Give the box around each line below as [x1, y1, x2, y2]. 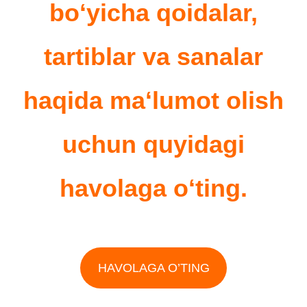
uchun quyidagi [62, 130, 245, 158]
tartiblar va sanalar [44, 42, 263, 71]
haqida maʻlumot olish [23, 86, 284, 114]
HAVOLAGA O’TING [97, 260, 210, 275]
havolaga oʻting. [60, 173, 247, 202]
